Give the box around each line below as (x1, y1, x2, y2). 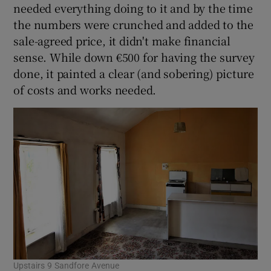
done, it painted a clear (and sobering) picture (13, 65, 255, 81)
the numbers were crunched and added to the (13, 16, 254, 32)
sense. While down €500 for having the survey (13, 48, 255, 65)
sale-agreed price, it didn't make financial (13, 32, 230, 48)
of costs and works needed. (13, 81, 157, 97)
